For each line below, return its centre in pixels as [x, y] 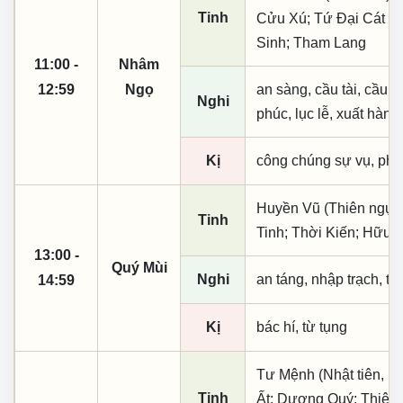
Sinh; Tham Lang [311, 42]
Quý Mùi [139, 267]
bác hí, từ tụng [302, 327]
